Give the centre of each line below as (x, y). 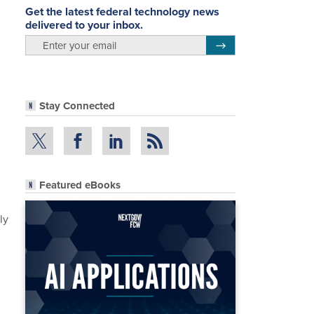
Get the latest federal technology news (122, 11)
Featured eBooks (80, 185)
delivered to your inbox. (84, 25)
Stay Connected (77, 106)
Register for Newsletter (262, 43)
